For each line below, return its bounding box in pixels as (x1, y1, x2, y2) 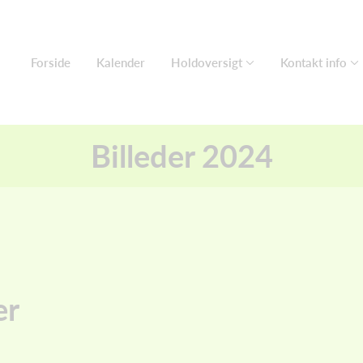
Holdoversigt (171, 55, 242, 70)
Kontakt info (280, 55, 347, 70)
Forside (31, 55, 70, 70)
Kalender (96, 55, 145, 70)
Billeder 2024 (90, 137, 273, 174)
